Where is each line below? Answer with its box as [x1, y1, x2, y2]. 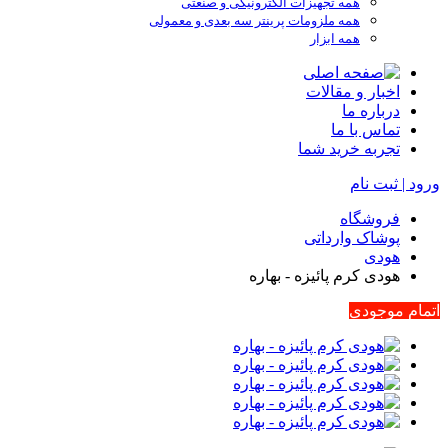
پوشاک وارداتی [304, 228, 400, 246]
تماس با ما [331, 120, 400, 138]
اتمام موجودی [349, 301, 440, 319]
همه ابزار [310, 30, 360, 46]
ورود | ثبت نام [350, 174, 440, 192]
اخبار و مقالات [306, 82, 400, 100]
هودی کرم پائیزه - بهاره [249, 266, 400, 284]
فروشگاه [340, 209, 400, 227]
